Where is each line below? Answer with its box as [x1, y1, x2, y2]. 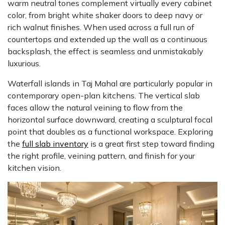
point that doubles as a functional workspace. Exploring [8, 126, 213, 137]
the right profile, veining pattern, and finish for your [8, 150, 195, 161]
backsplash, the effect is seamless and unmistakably [8, 46, 203, 56]
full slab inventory [22, 138, 88, 149]
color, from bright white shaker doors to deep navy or [8, 10, 202, 20]
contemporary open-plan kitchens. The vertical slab [8, 90, 200, 100]
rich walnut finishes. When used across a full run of [8, 22, 194, 32]
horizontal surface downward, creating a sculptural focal [8, 114, 212, 125]
